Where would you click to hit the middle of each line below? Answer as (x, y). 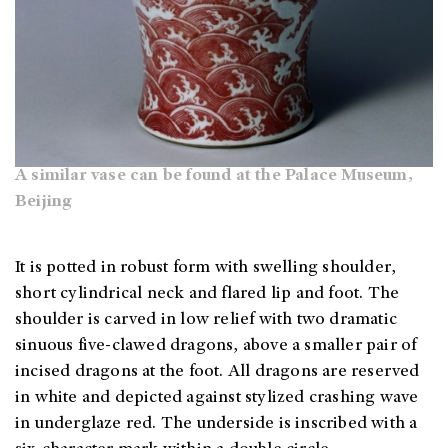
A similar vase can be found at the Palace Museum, (214, 176)
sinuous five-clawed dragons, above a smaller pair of (216, 346)
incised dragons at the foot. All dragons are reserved (217, 372)
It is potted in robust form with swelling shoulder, (206, 268)
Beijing (43, 202)
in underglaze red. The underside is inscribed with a (216, 424)
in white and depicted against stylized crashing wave (217, 398)
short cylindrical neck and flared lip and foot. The (207, 294)
